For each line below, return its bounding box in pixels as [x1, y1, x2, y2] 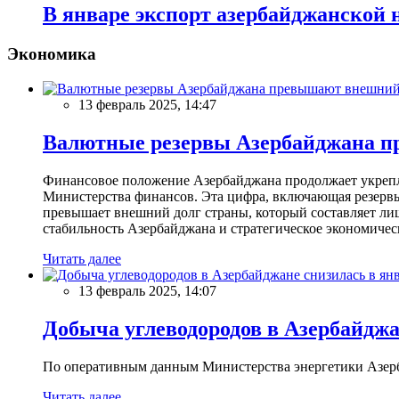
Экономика [7, 45, 96, 64]
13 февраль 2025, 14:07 [78, 282, 216, 298]
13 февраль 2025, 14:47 [78, 97, 216, 113]
